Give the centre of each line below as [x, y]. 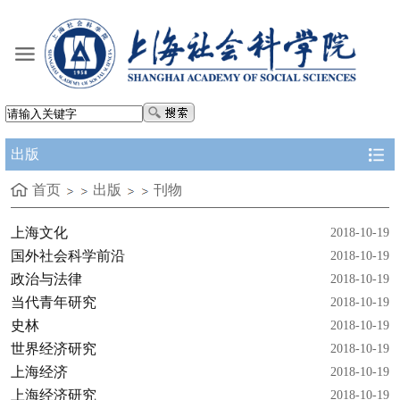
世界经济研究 [54, 349]
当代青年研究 [54, 303]
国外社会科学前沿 [68, 256]
